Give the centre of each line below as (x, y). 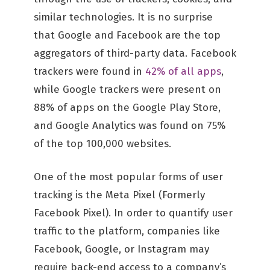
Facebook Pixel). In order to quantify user (133, 213)
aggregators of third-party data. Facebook (135, 53)
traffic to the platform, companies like (127, 231)
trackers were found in (89, 71)
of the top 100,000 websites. (102, 144)
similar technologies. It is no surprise (123, 17)
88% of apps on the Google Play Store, (127, 108)
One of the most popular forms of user (128, 177)
